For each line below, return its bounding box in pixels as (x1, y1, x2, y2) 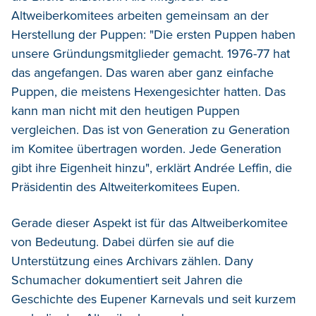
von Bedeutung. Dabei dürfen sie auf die (11, 234, 234, 250)
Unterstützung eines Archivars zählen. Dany (11, 253, 253, 269)
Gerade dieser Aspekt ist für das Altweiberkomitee (11, 215, 288, 231)
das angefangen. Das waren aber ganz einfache (11, 65, 274, 81)
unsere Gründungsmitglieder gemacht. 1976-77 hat (11, 46, 290, 62)
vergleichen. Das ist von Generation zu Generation (11, 122, 290, 138)
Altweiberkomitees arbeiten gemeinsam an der (11, 8, 269, 24)
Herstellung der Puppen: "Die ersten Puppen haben (11, 27, 296, 43)
